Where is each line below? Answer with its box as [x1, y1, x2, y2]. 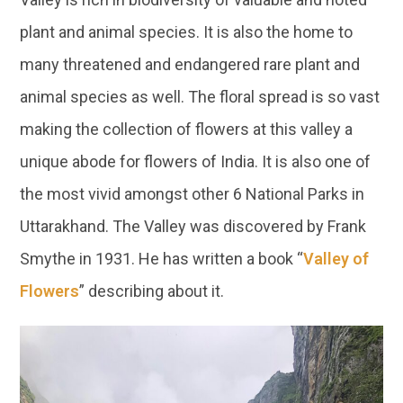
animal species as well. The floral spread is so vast [20, 86, 381, 106]
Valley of [303, 248, 370, 268]
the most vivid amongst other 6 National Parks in [20, 184, 365, 203]
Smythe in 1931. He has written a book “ [20, 248, 304, 268]
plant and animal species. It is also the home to [20, 22, 354, 41]
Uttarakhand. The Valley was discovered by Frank [20, 216, 367, 236]
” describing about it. [79, 281, 225, 300]
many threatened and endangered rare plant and [20, 54, 361, 74]
